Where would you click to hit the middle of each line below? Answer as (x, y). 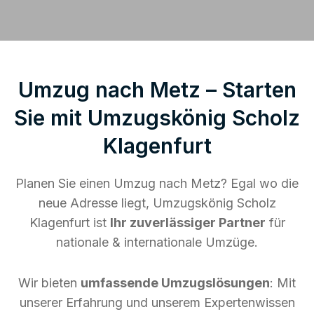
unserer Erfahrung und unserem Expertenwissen (157, 302)
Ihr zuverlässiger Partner (187, 222)
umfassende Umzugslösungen (175, 282)
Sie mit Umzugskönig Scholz (157, 117)
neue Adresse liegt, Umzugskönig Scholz (157, 203)
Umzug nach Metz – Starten (157, 89)
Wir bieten (49, 282)
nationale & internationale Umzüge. (157, 242)
